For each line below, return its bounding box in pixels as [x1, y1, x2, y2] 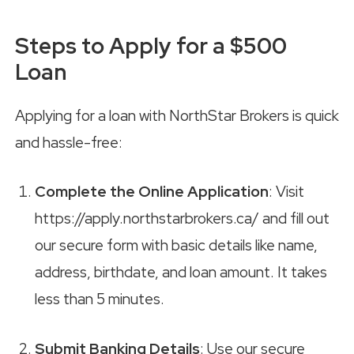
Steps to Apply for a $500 [15, 30, 287, 61]
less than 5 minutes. [35, 289, 164, 310]
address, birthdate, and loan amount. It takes [35, 262, 327, 283]
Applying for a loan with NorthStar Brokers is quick [15, 105, 339, 126]
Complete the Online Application [35, 182, 269, 202]
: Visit [269, 182, 304, 202]
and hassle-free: [15, 132, 122, 153]
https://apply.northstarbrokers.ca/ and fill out [35, 209, 330, 229]
